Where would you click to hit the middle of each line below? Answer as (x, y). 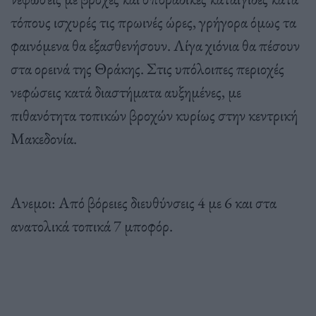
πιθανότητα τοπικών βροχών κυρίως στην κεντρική (154, 115)
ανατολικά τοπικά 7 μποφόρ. (92, 225)
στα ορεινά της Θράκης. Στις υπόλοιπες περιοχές (147, 68)
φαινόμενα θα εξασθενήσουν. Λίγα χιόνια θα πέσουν (155, 45)
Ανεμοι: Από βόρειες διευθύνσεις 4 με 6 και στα (144, 202)
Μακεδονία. (44, 138)
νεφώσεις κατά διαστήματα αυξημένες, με (126, 91)
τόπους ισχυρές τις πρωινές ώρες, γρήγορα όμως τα (153, 22)
